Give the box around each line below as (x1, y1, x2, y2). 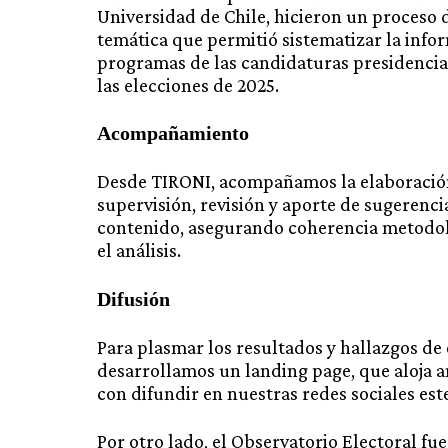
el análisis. (97, 239, 181, 262)
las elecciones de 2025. (97, 74, 279, 97)
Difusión (97, 287, 170, 310)
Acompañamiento (97, 122, 249, 145)
